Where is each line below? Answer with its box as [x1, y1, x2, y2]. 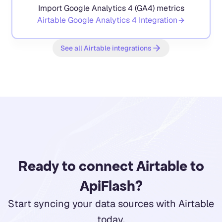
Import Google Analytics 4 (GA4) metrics [38, 2, 184, 13]
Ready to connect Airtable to [18, 157, 204, 175]
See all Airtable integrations [60, 43, 152, 53]
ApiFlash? [79, 176, 143, 195]
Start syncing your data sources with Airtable [8, 197, 214, 210]
